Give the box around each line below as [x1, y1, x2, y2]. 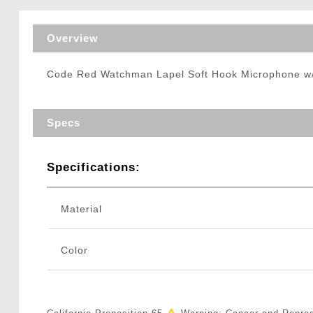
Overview [46, 32, 99, 45]
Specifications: [46, 161, 140, 175]
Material [60, 203, 102, 215]
